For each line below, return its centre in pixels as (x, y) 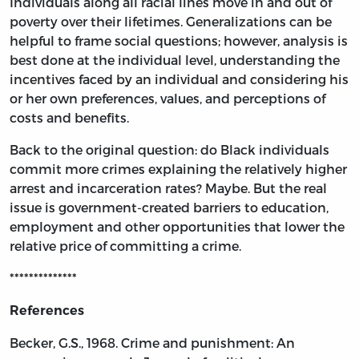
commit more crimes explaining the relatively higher (178, 168)
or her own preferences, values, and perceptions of (167, 98)
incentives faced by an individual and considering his (179, 79)
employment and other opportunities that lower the (177, 226)
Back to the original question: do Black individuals (169, 149)
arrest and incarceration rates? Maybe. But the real (168, 188)
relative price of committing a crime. (125, 245)
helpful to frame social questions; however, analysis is (179, 40)
